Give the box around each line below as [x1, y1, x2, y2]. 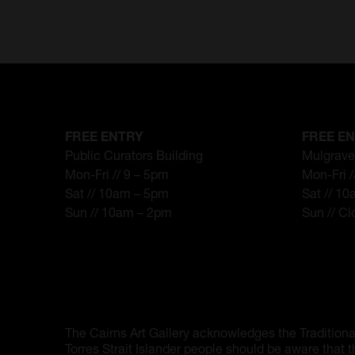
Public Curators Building [65, 147, 204, 162]
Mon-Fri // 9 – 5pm [65, 166, 170, 181]
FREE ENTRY [65, 128, 144, 144]
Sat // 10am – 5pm [65, 185, 170, 200]
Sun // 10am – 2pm [65, 204, 173, 219]
